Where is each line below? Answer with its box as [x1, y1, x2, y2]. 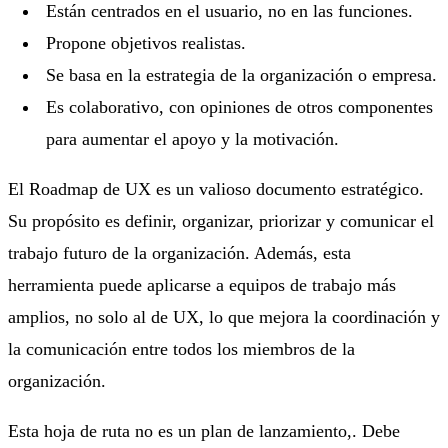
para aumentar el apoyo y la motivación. [46, 128, 340, 149]
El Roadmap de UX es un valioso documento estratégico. [8, 178, 424, 199]
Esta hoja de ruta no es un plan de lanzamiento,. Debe [8, 420, 400, 441]
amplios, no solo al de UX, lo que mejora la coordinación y [8, 306, 440, 327]
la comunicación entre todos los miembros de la [8, 338, 355, 359]
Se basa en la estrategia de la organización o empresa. [46, 64, 438, 85]
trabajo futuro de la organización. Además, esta [8, 242, 351, 263]
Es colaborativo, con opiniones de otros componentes [46, 96, 434, 117]
